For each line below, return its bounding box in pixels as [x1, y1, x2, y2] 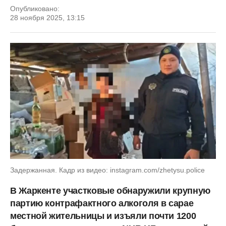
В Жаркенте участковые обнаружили [10, 185, 171, 196]
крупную [173, 185, 210, 196]
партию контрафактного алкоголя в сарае [10, 198, 194, 208]
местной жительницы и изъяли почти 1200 [10, 210, 196, 221]
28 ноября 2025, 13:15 [10, 14, 85, 22]
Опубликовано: [10, 5, 60, 13]
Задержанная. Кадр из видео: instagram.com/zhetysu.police [10, 165, 205, 174]
